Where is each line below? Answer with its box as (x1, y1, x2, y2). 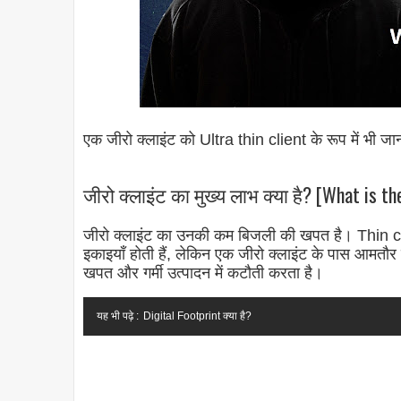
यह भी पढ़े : (97, 310, 139, 323)
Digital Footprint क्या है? (143, 310, 252, 323)
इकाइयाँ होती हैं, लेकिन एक (83, 245, 238, 264)
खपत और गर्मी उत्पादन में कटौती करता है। (83, 264, 323, 283)
